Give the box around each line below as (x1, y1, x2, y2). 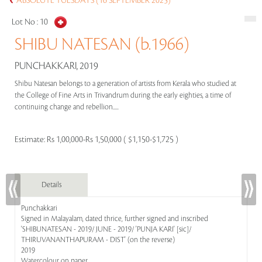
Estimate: (15, 135, 47, 144)
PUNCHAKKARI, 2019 (15, 61, 98, 71)
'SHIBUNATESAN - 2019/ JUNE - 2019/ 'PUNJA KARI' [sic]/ (21, 225, 191, 233)
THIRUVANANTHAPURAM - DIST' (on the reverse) (21, 236, 175, 244)
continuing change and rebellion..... (15, 103, 120, 111)
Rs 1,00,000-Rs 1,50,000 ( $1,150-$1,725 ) (47, 135, 178, 144)
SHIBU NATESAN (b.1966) (15, 35, 189, 54)
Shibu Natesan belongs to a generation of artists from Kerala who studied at (15, 80, 236, 88)
